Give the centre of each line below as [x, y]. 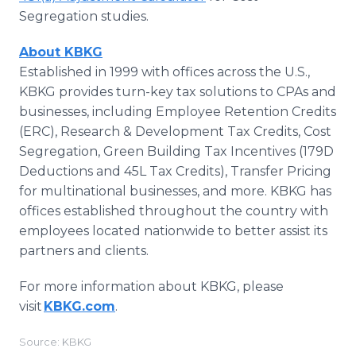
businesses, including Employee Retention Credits [178, 112]
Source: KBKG [55, 342]
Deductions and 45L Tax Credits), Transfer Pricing [175, 171]
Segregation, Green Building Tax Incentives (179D [176, 151]
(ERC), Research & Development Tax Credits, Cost [175, 132]
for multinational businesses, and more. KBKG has [175, 191]
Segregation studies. [84, 16]
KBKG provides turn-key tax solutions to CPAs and [178, 92]
